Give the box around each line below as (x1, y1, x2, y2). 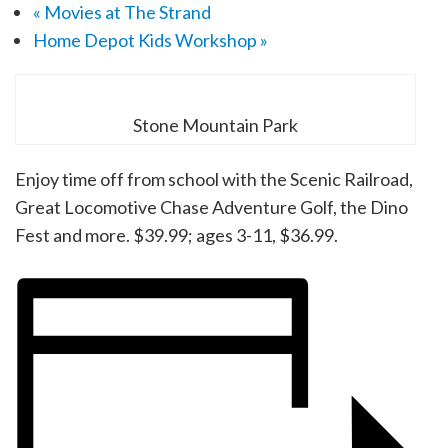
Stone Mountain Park (133, 113, 299, 136)
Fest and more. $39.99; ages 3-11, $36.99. (15, 223, 338, 246)
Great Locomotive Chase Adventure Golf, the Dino (15, 195, 408, 218)
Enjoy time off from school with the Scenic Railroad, (15, 167, 413, 190)
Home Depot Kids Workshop (32, 28, 260, 51)
